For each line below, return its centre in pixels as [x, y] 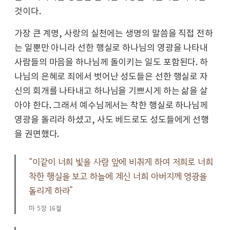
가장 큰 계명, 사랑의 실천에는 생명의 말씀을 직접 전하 [114, 34]
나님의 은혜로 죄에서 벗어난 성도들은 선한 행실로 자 [111, 77]
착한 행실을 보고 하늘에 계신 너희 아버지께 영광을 [118, 176]
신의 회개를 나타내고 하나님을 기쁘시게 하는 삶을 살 [111, 91]
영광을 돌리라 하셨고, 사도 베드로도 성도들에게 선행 [112, 120]
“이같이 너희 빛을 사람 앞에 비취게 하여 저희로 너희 [121, 161]
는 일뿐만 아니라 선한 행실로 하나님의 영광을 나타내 [111, 48]
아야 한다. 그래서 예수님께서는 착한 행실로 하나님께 [111, 106]
